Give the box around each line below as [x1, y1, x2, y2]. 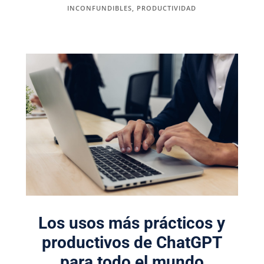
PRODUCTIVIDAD [137, 4, 197, 13]
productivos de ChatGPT [41, 232, 222, 252]
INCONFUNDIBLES [67, 4, 133, 13]
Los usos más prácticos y [38, 213, 226, 233]
